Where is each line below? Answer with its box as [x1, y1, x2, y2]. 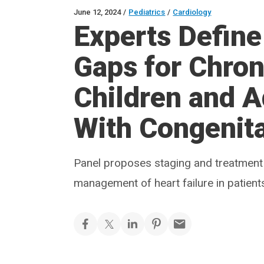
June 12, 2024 [74, 8, 121, 16]
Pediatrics [128, 8, 166, 16]
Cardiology [173, 8, 212, 16]
